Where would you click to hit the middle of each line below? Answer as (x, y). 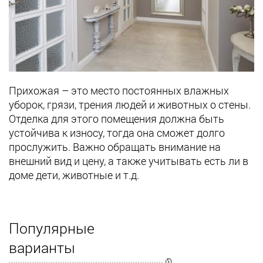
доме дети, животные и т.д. (74, 175)
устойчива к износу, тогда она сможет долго (117, 133)
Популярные (52, 228)
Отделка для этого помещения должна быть (117, 119)
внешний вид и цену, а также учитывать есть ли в (129, 161)
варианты (42, 248)
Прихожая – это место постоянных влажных (119, 91)
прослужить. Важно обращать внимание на (115, 147)
